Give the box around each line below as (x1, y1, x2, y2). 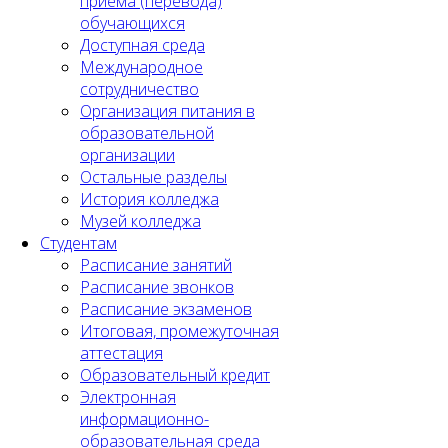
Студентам (40, 231, 117, 254)
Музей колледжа (80, 209, 201, 232)
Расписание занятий (80, 253, 232, 276)
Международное (80, 55, 203, 78)
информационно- (80, 407, 209, 430)
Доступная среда (80, 33, 205, 56)
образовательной (80, 121, 214, 144)
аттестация (80, 341, 163, 364)
